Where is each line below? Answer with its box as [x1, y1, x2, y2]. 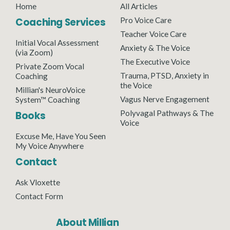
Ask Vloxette [15, 177, 60, 187]
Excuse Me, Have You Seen [15, 131, 106, 141]
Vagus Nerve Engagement [120, 94, 209, 104]
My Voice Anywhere [15, 141, 84, 150]
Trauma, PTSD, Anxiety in [120, 70, 209, 80]
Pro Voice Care [120, 15, 171, 25]
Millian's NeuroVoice [15, 85, 85, 94]
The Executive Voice [120, 56, 190, 66]
